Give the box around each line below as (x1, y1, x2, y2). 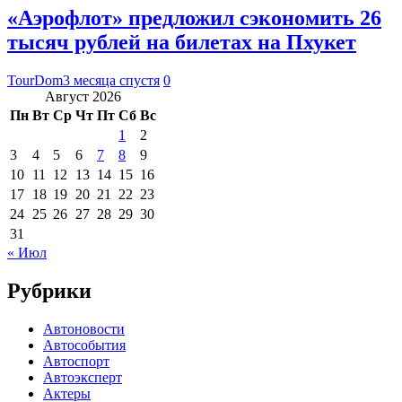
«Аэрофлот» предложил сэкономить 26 (7, 5, 381, 30)
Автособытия (43, 336, 126, 353)
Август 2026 (45, 88, 121, 104)
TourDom (7, 72, 63, 88)
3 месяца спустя (63, 72, 160, 88)
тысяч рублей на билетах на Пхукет (7, 30, 356, 54)
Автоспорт (43, 353, 109, 369)
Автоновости (43, 320, 125, 336)
